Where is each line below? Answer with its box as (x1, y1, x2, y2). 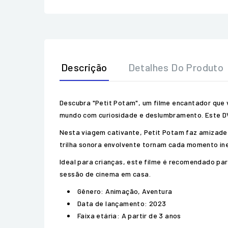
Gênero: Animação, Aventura (77, 187, 173, 195)
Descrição (61, 61, 107, 73)
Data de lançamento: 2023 (77, 199, 166, 208)
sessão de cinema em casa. (60, 169, 151, 178)
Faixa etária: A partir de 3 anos (77, 211, 181, 220)
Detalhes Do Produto (128, 61, 224, 73)
